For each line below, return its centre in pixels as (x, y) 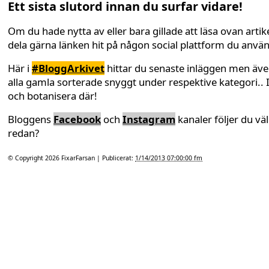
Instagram (149, 119)
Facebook (77, 119)
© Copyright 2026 (35, 158)
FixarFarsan (79, 158)
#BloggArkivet (68, 68)
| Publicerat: (116, 158)
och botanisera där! (53, 96)
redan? (23, 133)
